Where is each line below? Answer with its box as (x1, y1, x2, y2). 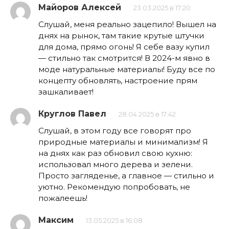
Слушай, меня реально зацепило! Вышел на (38, 19, 216, 29)
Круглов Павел (38, 108, 106, 119)
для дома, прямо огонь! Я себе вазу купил (38, 41, 210, 52)
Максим (38, 215, 74, 225)
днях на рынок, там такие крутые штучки (38, 30, 204, 40)
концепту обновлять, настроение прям (38, 75, 197, 85)
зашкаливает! (38, 86, 94, 97)
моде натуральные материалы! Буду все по (38, 64, 215, 74)
